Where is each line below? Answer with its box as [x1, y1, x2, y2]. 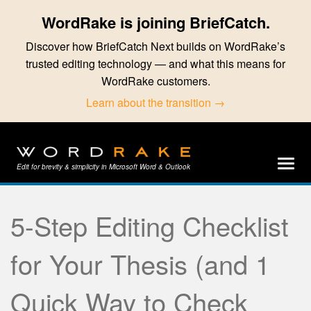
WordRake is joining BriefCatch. [41, 11, 270, 33]
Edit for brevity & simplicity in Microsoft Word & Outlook [17, 161, 190, 171]
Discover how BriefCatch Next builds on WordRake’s [26, 38, 285, 54]
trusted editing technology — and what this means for [26, 56, 285, 72]
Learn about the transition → [86, 94, 225, 110]
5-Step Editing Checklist [10, 205, 289, 244]
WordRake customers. [101, 73, 210, 89]
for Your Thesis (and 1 [10, 244, 270, 283]
